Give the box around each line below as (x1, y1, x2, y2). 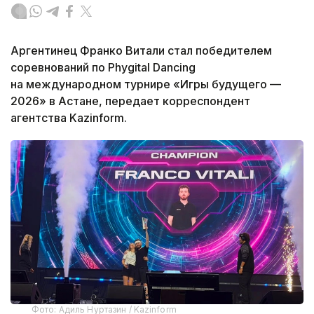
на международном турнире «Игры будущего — (11, 76, 281, 91)
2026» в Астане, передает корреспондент (11, 93, 250, 108)
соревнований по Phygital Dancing (11, 60, 196, 74)
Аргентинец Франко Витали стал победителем (11, 43, 272, 57)
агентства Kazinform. (11, 110, 127, 125)
